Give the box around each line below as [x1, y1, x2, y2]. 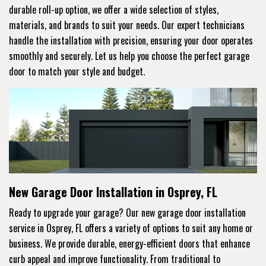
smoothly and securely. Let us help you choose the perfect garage [9, 48, 249, 63]
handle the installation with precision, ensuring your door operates [9, 33, 253, 47]
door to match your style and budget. [9, 64, 145, 78]
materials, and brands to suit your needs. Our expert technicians [9, 17, 245, 32]
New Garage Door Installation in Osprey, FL [9, 182, 217, 201]
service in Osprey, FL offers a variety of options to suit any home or [9, 220, 253, 235]
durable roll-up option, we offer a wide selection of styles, [9, 2, 218, 17]
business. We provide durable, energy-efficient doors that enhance [9, 236, 250, 251]
